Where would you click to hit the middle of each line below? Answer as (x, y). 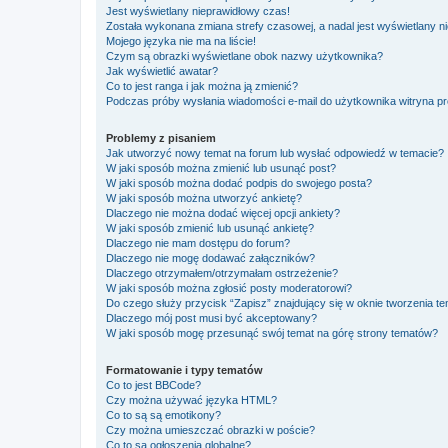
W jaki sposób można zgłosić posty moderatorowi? (229, 287)
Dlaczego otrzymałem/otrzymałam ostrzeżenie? (222, 272)
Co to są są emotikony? (163, 414)
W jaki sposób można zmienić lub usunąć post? (221, 167)
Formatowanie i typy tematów (184, 369)
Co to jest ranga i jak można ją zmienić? (202, 85)
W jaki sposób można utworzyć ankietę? (204, 197)
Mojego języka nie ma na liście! (181, 40)
